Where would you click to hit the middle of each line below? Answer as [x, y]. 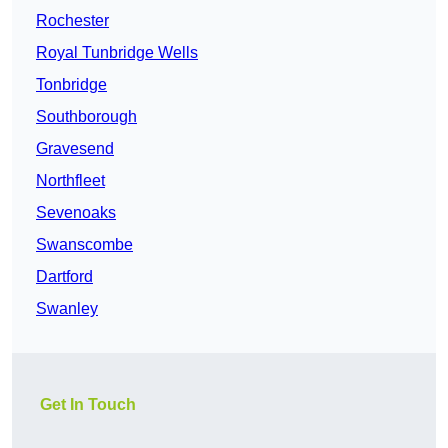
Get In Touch [88, 405]
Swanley [67, 309]
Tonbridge [71, 85]
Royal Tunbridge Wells [117, 53]
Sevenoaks [76, 213]
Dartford [64, 277]
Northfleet [70, 181]
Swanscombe [84, 245]
